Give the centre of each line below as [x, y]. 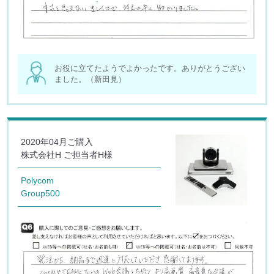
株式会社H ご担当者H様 [67, 154]
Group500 [41, 193]
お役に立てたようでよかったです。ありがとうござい [150, 68]
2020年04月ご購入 [57, 142]
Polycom [38, 180]
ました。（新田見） [91, 79]
